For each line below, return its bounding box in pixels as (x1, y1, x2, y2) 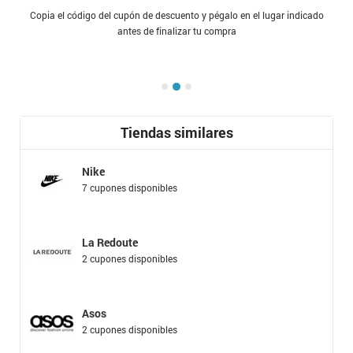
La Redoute (82, 235, 138, 251)
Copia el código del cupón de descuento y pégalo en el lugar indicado (29, 9, 324, 22)
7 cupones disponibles (82, 181, 177, 195)
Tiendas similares (120, 123, 233, 143)
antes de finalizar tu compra (117, 25, 236, 38)
